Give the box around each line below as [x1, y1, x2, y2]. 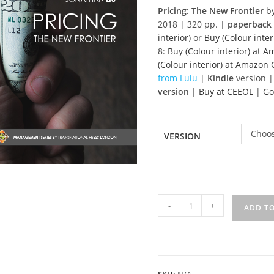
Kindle [207, 72, 234, 84]
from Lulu [158, 72, 201, 84]
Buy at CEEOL [199, 86, 254, 97]
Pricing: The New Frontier [158, 5, 264, 17]
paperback [228, 18, 272, 30]
